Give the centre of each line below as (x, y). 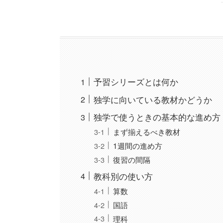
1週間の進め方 (137, 145)
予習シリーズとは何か (136, 82)
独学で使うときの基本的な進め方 (157, 117)
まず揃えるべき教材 (146, 132)
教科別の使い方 (123, 176)
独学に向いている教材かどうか (153, 99)
